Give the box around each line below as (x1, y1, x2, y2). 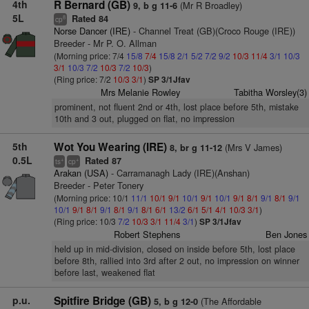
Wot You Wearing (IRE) (53, 139, 167, 154)
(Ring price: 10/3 (53, 215, 118, 227)
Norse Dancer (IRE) (53, 24, 130, 37)
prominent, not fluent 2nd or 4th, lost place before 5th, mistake (54, 101, 299, 113)
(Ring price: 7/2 (53, 73, 113, 85)
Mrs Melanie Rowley (101, 86, 181, 99)
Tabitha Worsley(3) (233, 86, 307, 99)
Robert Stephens (114, 228, 181, 241)
